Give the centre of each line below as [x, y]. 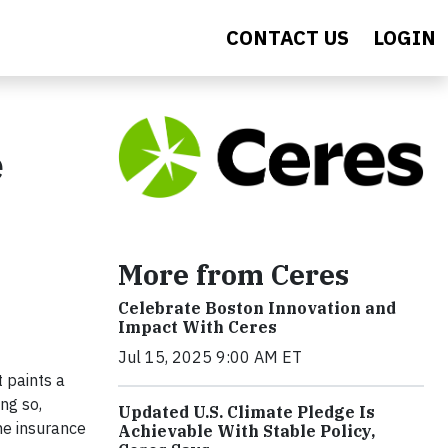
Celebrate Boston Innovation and [257, 307]
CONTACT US [287, 37]
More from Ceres [233, 274]
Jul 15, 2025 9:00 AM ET [210, 356]
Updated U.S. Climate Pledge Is [246, 411]
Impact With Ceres [197, 326]
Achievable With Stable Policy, [246, 430]
